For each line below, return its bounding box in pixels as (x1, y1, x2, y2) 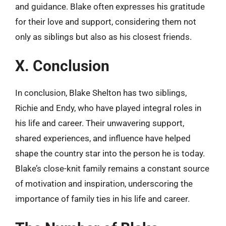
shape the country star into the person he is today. (15, 148, 205, 158)
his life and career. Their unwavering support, (15, 118, 184, 128)
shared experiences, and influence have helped (15, 133, 191, 143)
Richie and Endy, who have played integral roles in (15, 103, 201, 113)
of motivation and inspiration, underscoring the (15, 179, 193, 189)
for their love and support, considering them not (15, 16, 196, 27)
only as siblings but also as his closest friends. (15, 31, 192, 42)
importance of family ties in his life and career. (15, 194, 190, 204)
